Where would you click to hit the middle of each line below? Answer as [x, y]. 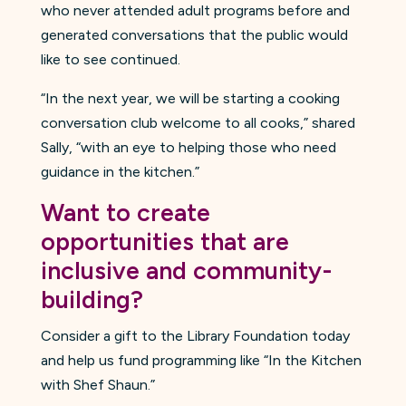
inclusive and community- [186, 270]
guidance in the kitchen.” [120, 171]
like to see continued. [110, 59]
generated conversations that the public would [194, 34]
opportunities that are [164, 241]
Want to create [125, 212]
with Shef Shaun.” [97, 384]
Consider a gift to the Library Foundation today [195, 335]
